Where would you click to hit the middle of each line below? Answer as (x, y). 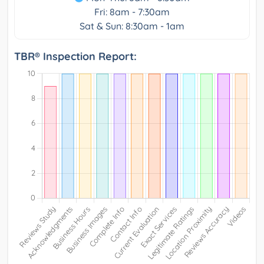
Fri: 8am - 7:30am (132, 12)
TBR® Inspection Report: (75, 57)
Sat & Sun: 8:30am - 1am (132, 26)
